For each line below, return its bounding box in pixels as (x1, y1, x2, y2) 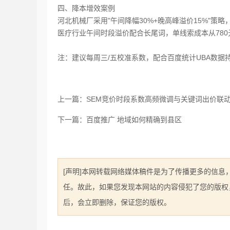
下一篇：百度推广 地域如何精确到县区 (57, 116, 182, 124)
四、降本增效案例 (57, 4, 115, 12)
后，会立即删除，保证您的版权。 (63, 198, 171, 206)
